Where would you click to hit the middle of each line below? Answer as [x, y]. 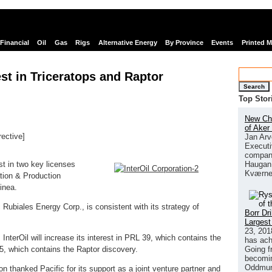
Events [223, 43]
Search [254, 86]
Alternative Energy [127, 43]
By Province [184, 43]
